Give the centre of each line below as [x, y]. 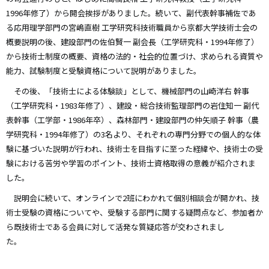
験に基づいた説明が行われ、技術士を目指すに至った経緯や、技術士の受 [134, 149]
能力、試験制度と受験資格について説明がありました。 [104, 71]
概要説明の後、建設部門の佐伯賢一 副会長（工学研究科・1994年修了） [132, 42]
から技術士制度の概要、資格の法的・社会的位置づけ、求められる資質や [134, 56]
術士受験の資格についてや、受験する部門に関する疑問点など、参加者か [134, 213]
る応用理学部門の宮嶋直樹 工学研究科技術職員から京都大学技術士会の [132, 28]
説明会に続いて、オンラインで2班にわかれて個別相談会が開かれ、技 [133, 198]
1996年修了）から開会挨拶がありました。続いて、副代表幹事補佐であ [131, 13]
